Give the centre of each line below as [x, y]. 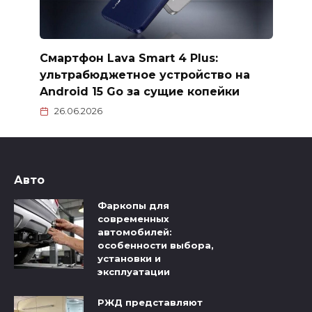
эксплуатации [134, 272]
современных [133, 219]
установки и [129, 259]
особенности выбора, [156, 245]
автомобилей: [135, 232]
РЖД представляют [150, 303]
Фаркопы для [133, 206]
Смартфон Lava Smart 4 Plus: [128, 58]
